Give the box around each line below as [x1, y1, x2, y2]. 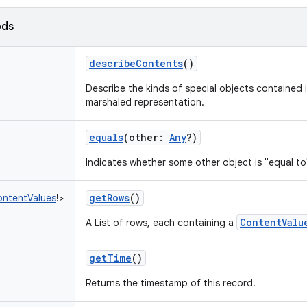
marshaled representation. [86, 96, 204, 108]
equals [89, 131, 123, 144]
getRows [89, 191, 130, 204]
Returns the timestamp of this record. [86, 277, 256, 289]
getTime [89, 251, 132, 265]
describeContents [89, 57, 183, 70]
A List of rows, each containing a [86, 217, 236, 229]
